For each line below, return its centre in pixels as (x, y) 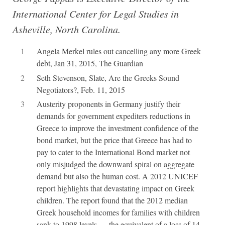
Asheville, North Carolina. (66, 29)
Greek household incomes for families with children (118, 212)
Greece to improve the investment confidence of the (117, 128)
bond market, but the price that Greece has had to (114, 140)
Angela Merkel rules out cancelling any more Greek (119, 51)
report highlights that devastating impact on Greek (115, 188)
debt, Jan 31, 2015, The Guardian (90, 63)
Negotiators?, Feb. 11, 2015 (81, 89)
